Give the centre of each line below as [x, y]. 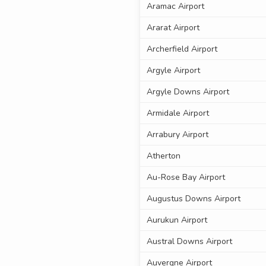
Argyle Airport [173, 71]
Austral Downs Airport [189, 242]
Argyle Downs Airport [188, 92]
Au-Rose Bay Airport [186, 178]
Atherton [163, 156]
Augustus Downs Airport [193, 199]
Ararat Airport [173, 28]
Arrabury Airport [177, 135]
